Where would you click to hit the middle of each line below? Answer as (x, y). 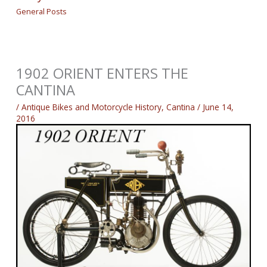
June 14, (218, 107)
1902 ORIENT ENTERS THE (103, 73)
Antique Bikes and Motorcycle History (92, 107)
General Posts (42, 11)
